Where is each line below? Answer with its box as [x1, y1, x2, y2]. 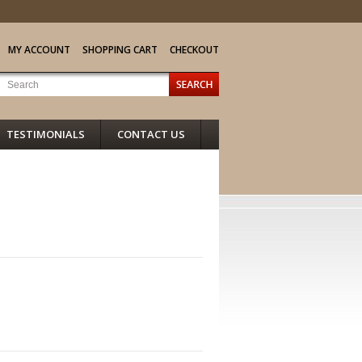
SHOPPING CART [82, 43, 158, 57]
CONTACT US [117, 127, 185, 141]
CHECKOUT [170, 43, 219, 57]
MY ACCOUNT [8, 43, 70, 57]
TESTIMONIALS [6, 127, 85, 141]
